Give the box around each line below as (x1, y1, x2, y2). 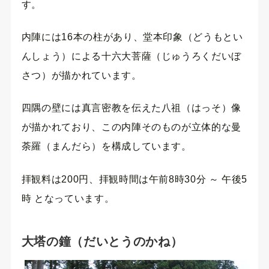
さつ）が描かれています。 (21, 70, 142, 80)
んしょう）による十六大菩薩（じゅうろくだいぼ (21, 50, 241, 61)
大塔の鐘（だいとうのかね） (21, 234, 183, 248)
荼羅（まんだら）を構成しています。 (21, 141, 192, 152)
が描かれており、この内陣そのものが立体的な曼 (21, 122, 241, 133)
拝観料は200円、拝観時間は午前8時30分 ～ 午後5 (21, 174, 248, 184)
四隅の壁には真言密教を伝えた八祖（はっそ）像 (21, 103, 241, 113)
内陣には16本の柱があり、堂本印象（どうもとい (21, 31, 243, 42)
